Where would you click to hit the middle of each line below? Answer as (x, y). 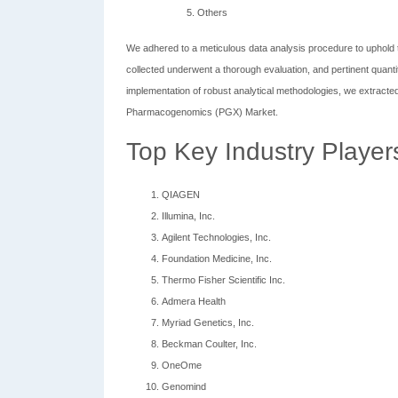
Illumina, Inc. (188, 216)
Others (212, 12)
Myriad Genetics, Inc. (208, 322)
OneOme (182, 365)
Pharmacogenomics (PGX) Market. (202, 112)
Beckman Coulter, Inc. (209, 344)
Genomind (184, 386)
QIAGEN (181, 195)
